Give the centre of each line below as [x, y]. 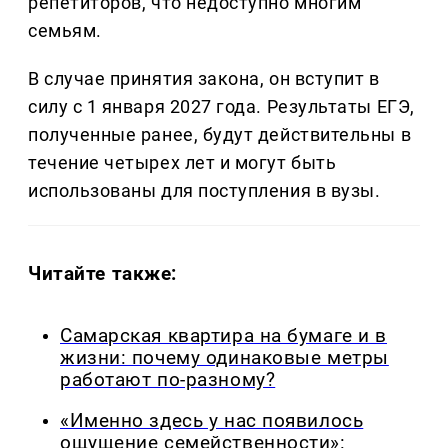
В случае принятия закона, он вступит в [204, 79]
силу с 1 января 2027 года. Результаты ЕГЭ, [221, 107]
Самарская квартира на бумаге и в [223, 335]
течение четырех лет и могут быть [182, 163]
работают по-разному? [168, 379]
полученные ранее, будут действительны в [220, 135]
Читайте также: [103, 273]
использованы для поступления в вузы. [204, 191]
